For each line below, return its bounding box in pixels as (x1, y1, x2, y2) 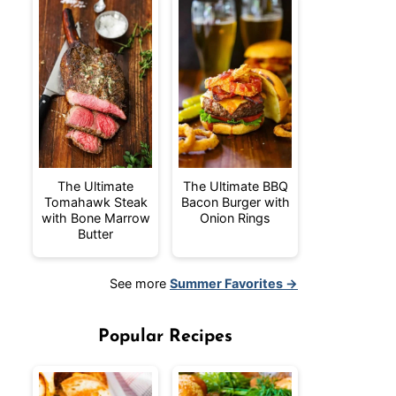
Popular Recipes (98, 328, 232, 346)
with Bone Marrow (41, 210, 150, 225)
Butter (78, 226, 113, 241)
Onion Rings (200, 210, 270, 225)
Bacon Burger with (180, 194, 290, 209)
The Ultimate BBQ (182, 179, 288, 194)
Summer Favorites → (170, 276, 298, 291)
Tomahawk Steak (43, 194, 148, 209)
